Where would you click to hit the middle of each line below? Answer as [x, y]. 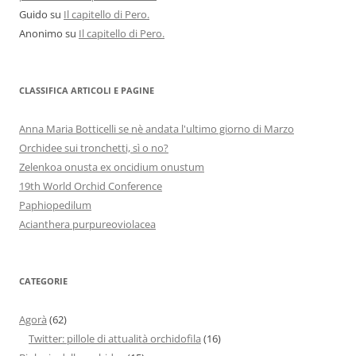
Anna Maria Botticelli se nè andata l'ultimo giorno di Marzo [157, 129]
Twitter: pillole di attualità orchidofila [115, 339]
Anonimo [41, 34]
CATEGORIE [43, 281]
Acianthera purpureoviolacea [87, 224]
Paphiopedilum [55, 205]
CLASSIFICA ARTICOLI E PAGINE [87, 91]
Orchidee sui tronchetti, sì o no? [94, 148]
